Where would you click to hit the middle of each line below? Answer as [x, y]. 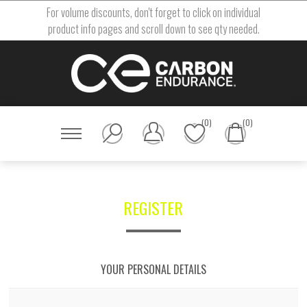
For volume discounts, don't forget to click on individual [153, 12]
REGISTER [153, 207]
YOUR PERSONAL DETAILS [153, 269]
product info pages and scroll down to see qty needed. [153, 29]
